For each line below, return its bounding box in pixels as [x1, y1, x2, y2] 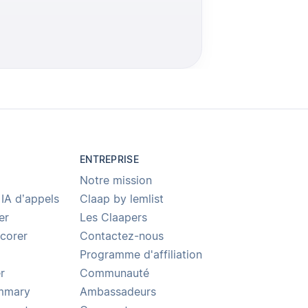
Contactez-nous [80, 230, 164, 243]
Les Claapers [80, 211, 148, 225]
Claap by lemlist [80, 192, 164, 206]
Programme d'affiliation [80, 248, 203, 262]
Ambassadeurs [80, 285, 157, 299]
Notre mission [80, 174, 153, 188]
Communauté [80, 267, 150, 280]
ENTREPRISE [80, 153, 139, 165]
